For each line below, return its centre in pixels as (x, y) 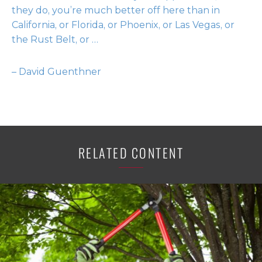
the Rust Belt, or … (55, 39)
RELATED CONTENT (131, 153)
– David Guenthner (56, 72)
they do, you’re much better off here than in (116, 10)
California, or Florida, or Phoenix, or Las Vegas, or (123, 25)
